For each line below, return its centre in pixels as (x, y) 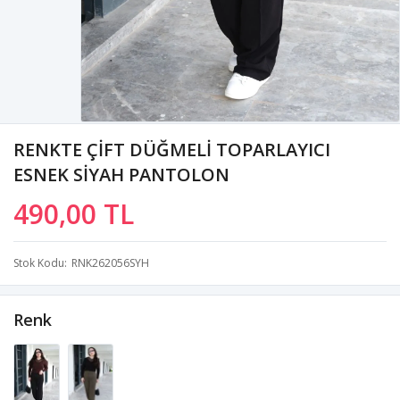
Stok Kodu (39, 262)
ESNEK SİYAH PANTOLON (121, 174)
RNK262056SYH (110, 262)
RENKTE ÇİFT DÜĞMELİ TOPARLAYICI (172, 149)
